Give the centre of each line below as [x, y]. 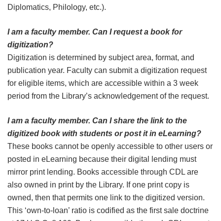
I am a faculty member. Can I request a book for [95, 32]
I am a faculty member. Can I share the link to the [97, 120]
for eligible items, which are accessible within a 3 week [103, 83]
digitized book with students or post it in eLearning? [104, 133]
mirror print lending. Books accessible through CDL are [103, 172]
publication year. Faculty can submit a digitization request [107, 70]
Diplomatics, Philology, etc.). [57, 7]
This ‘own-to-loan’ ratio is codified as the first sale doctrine [108, 210]
